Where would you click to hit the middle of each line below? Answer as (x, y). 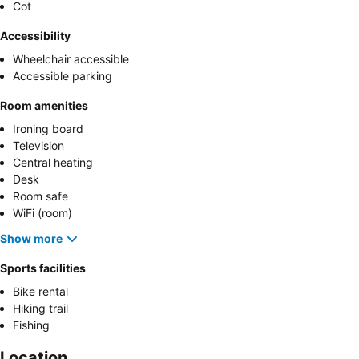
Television (38, 145)
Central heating (53, 162)
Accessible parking (63, 75)
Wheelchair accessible (71, 58)
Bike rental (40, 291)
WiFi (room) (42, 212)
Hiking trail (40, 308)
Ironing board (48, 128)
